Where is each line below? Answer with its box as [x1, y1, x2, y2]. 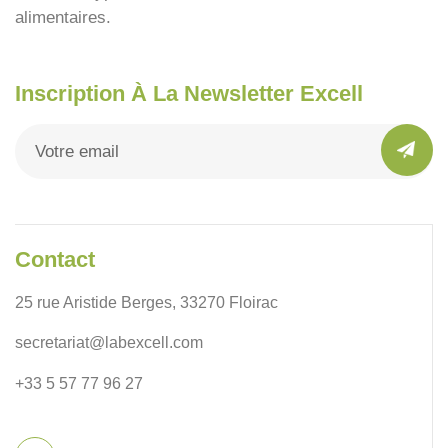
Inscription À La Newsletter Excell [15, 81, 363, 107]
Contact [15, 247, 95, 273]
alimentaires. [15, 8, 111, 28]
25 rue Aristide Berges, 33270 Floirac [15, 294, 278, 312]
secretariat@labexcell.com [15, 334, 203, 352]
